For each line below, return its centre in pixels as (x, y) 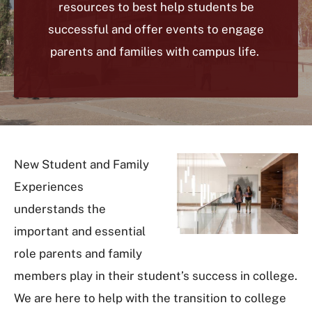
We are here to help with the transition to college (150, 298)
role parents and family (78, 253)
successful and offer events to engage (156, 29)
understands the (60, 209)
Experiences (49, 187)
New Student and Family (81, 164)
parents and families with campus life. (156, 52)
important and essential (80, 231)
